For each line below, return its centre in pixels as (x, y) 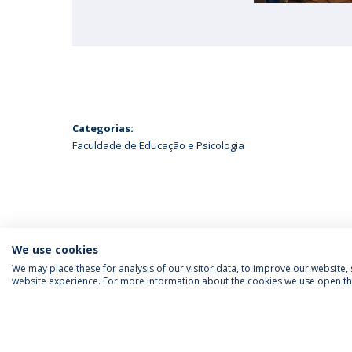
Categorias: (103, 128)
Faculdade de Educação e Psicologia (158, 145)
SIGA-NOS (106, 323)
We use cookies (55, 249)
